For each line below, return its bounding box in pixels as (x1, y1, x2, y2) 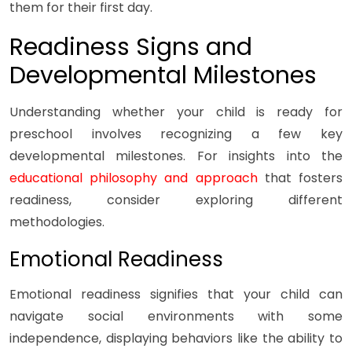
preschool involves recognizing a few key (9, 125, 343, 144)
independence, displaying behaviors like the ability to (9, 329, 343, 348)
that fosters (257, 169, 343, 188)
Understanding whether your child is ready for (9, 103, 343, 122)
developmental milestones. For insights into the (9, 147, 343, 166)
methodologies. (9, 213, 104, 232)
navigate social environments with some (9, 307, 343, 326)
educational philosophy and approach (9, 169, 258, 188)
